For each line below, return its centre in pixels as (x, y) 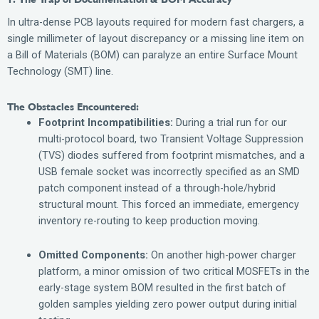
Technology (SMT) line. (60, 72)
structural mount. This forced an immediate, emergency (168, 204)
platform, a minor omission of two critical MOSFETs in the (174, 272)
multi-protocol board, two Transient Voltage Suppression (171, 138)
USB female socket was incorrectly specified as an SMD (169, 171)
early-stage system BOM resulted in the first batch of (162, 288)
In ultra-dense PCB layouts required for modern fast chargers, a (156, 22)
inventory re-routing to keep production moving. (149, 220)
